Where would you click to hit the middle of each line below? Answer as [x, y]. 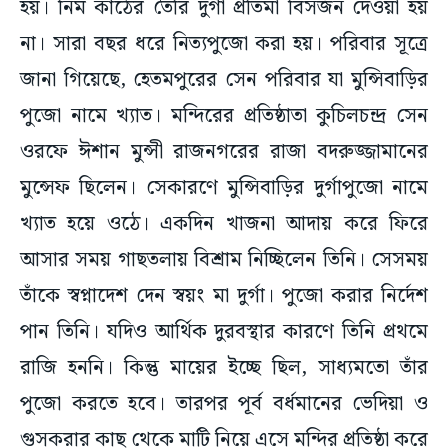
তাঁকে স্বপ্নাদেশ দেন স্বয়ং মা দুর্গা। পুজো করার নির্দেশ [224, 296]
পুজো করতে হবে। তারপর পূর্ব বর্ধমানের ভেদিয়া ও [224, 404]
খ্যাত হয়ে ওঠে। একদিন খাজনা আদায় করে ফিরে [224, 224]
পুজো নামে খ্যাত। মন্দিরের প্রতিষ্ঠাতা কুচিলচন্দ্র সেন [224, 116]
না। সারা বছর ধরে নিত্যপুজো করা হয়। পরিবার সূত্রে [224, 44]
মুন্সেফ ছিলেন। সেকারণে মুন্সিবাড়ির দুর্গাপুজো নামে [224, 188]
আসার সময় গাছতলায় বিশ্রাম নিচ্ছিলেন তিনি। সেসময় [224, 260]
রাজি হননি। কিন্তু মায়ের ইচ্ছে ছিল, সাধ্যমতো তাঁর [224, 368]
